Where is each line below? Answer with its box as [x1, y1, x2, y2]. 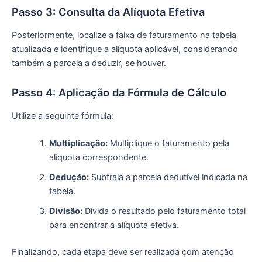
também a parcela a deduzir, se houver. [12, 57, 166, 68]
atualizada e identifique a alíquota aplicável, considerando [12, 43, 238, 54]
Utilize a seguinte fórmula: [12, 110, 113, 121]
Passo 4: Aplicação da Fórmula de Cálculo [12, 86, 226, 99]
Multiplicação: [49, 137, 108, 149]
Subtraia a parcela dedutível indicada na [88, 171, 247, 182]
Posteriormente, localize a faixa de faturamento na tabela [12, 29, 236, 40]
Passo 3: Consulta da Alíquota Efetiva [12, 5, 205, 19]
